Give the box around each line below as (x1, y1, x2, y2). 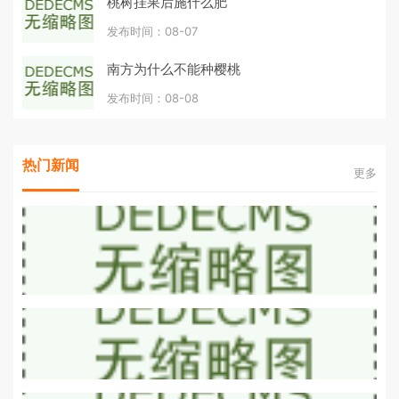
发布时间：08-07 (107, 23, 198, 38)
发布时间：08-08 (107, 90, 199, 105)
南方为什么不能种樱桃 (107, 61, 240, 77)
